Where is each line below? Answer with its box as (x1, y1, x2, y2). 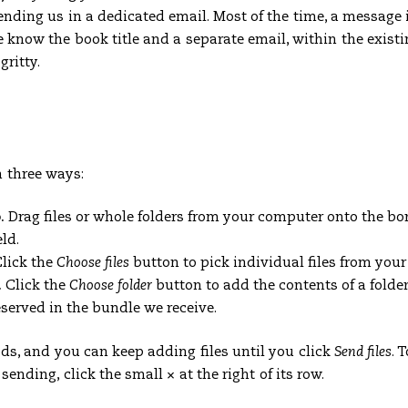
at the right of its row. (175, 367, 325, 382)
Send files (333, 344, 393, 359)
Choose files (56, 256, 129, 270)
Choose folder (69, 279, 152, 293)
